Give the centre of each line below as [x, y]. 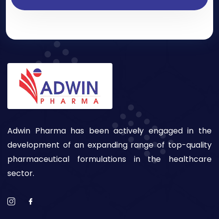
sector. [21, 174]
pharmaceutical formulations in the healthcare [109, 159]
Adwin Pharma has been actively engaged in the [109, 131]
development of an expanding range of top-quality [109, 145]
